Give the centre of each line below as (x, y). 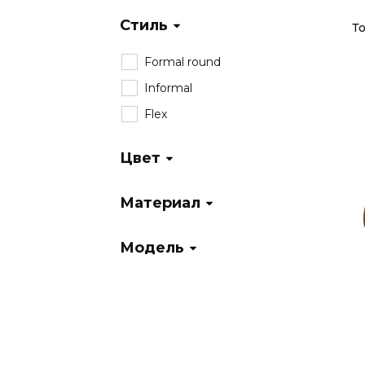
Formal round (182, 62)
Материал (160, 203)
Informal (168, 88)
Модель (152, 248)
